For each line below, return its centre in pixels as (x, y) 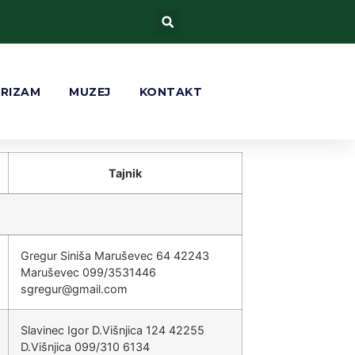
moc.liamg (100, 289)
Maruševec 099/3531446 (88, 272)
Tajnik (125, 173)
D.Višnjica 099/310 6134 (85, 347)
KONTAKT (171, 92)
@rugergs (46, 289)
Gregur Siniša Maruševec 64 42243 (115, 256)
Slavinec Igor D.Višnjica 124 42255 (113, 330)
